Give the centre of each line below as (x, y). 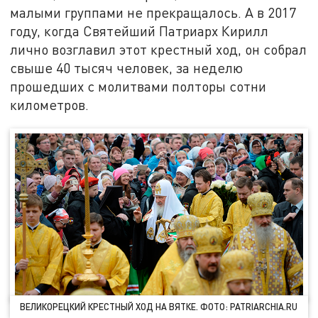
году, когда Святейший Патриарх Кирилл (139, 31)
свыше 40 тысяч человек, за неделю (127, 68)
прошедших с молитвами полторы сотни (138, 87)
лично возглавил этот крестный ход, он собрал (159, 50)
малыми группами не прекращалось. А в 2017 (153, 13)
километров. (50, 105)
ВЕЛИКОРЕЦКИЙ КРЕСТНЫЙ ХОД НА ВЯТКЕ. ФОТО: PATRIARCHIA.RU (159, 306)
